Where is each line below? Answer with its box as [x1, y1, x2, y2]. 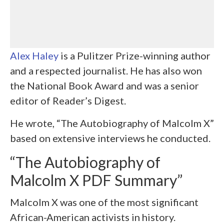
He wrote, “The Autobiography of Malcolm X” [10, 116, 214, 129]
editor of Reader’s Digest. [10, 94, 126, 106]
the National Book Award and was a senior [10, 79, 199, 91]
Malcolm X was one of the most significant [10, 195, 198, 208]
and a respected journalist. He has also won [10, 64, 202, 76]
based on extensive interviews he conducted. [10, 131, 210, 144]
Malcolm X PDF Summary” [10, 170, 182, 189]
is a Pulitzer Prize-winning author [60, 49, 210, 61]
